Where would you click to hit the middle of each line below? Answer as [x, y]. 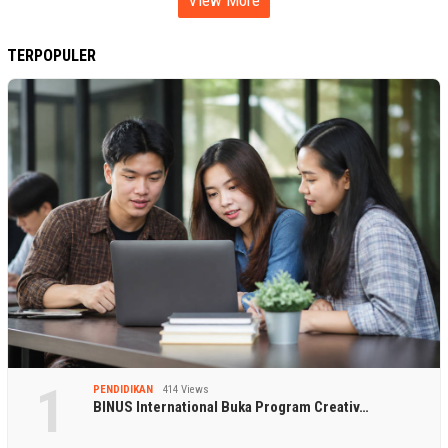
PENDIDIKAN [123, 390]
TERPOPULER [51, 55]
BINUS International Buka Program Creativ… [231, 407]
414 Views [186, 390]
